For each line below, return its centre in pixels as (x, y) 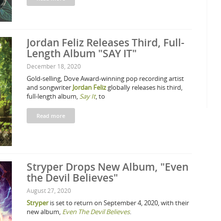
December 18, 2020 (54, 66)
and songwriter (50, 87)
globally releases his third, (144, 87)
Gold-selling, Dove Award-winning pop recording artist (105, 78)
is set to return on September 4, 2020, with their (119, 203)
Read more (51, 116)
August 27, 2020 (49, 190)
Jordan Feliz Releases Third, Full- (106, 42)
